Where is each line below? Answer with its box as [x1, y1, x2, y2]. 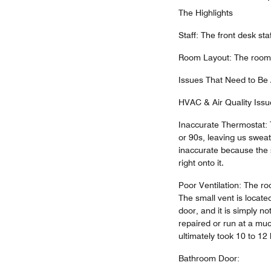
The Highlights [178, 8, 233, 18]
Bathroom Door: [178, 253, 240, 263]
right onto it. [178, 158, 224, 168]
